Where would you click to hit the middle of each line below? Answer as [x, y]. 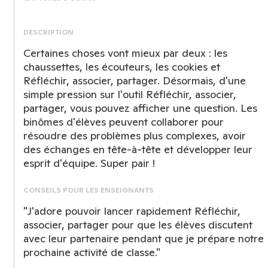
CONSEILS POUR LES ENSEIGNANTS [89, 190]
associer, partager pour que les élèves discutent [138, 225]
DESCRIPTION [48, 32]
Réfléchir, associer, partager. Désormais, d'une [135, 80]
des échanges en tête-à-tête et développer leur [138, 149]
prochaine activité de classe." [92, 252]
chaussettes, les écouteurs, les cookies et [122, 67]
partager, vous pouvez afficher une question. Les [140, 108]
